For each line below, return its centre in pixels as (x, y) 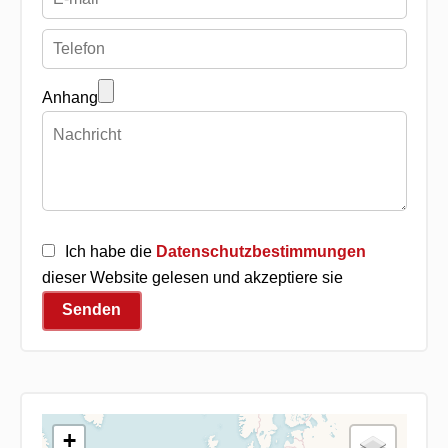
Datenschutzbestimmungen (260, 251)
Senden (91, 310)
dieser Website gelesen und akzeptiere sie (192, 277)
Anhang (69, 97)
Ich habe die (110, 251)
